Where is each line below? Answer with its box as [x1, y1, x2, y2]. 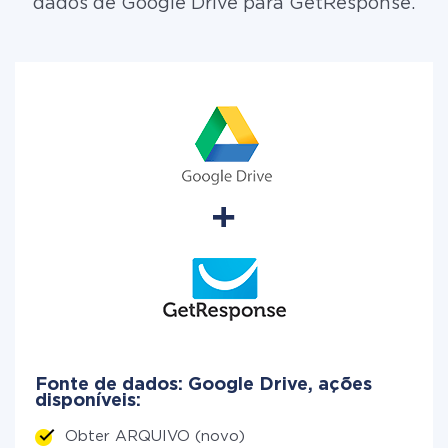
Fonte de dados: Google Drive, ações [35, 377, 372, 393]
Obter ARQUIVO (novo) [65, 430, 245, 443]
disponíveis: [35, 393, 141, 409]
